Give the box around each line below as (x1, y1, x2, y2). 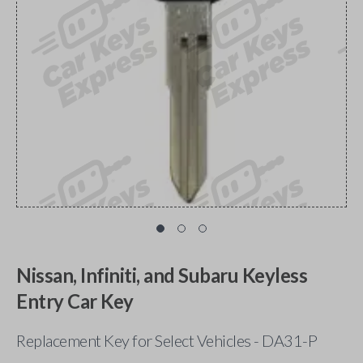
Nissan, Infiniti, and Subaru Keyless (16, 263, 307, 287)
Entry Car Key (16, 289, 134, 313)
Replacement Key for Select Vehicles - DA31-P (16, 331, 317, 350)
